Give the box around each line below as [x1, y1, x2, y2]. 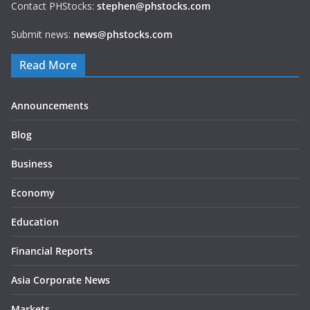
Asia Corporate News [11, 273, 110, 287]
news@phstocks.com [73, 28, 172, 42]
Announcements [11, 99, 89, 113]
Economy [11, 186, 55, 200]
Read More [19, 57, 77, 73]
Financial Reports [11, 244, 93, 258]
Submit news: [11, 28, 73, 42]
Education [11, 215, 59, 229]
